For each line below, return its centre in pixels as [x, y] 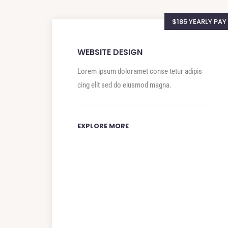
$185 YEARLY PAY [199, 22]
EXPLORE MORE [103, 126]
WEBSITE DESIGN [110, 52]
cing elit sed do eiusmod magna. [124, 85]
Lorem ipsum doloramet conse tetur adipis [140, 72]
